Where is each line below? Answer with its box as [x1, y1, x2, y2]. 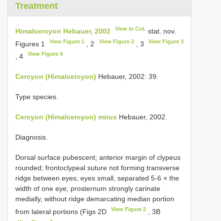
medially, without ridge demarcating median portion [15, 194, 174, 203]
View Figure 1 [49, 38, 85, 44]
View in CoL [115, 26, 147, 32]
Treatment [15, 1, 58, 11]
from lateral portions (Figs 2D [15, 207, 109, 216]
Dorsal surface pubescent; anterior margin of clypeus [15, 153, 181, 161]
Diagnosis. [15, 133, 48, 141]
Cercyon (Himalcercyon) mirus [15, 112, 117, 121]
